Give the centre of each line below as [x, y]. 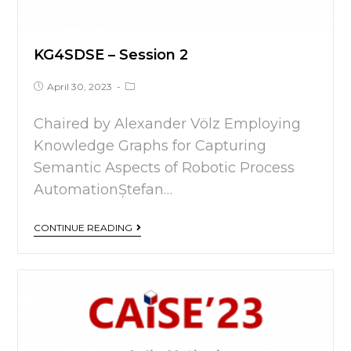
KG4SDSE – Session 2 [111, 54]
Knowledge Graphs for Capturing [150, 145]
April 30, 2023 [80, 86]
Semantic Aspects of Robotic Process [165, 167]
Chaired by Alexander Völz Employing [168, 123]
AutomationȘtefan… [103, 189]
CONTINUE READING [83, 227]
